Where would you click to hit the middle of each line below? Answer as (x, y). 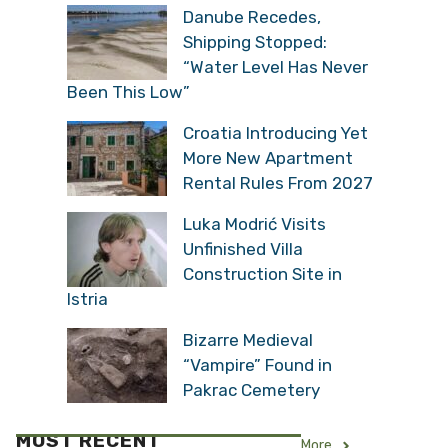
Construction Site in (262, 273)
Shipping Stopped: (255, 41)
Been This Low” (128, 91)
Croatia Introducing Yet (275, 132)
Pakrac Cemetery (251, 389)
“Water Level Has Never (275, 66)
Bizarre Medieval (248, 339)
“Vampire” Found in (257, 364)
